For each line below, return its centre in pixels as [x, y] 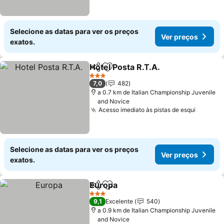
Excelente [119, 201]
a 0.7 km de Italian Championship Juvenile [157, 92]
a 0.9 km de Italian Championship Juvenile [157, 210]
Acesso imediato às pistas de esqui [147, 110]
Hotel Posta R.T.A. [125, 67]
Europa [104, 185]
